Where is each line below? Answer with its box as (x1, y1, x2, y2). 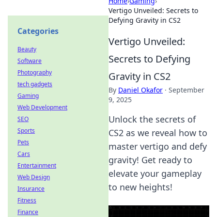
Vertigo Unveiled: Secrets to (108, 6, 198, 15)
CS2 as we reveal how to (108, 127, 207, 139)
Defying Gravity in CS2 (108, 15, 181, 25)
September (169, 85, 204, 94)
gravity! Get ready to (108, 154, 192, 166)
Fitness (17, 196, 36, 204)
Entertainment (17, 161, 56, 170)
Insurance (17, 185, 45, 193)
